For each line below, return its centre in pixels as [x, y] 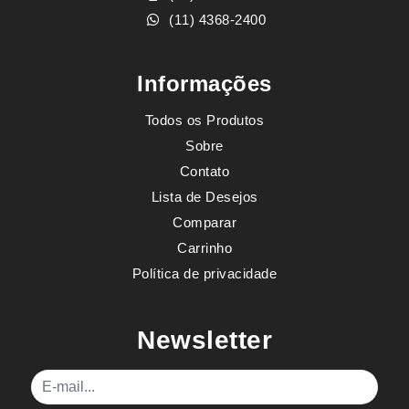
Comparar [204, 223]
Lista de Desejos [204, 197]
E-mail [52, 380]
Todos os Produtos [204, 121]
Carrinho [204, 248]
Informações [204, 84]
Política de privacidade [204, 274]
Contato [204, 172]
